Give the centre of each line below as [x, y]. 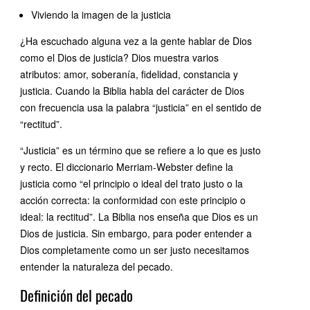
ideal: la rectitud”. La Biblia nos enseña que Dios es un [139, 217]
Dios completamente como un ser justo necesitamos [135, 250]
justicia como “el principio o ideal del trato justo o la [132, 184]
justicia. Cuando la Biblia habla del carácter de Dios [133, 91]
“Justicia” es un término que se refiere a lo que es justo [141, 151]
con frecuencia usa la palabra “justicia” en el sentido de [141, 108]
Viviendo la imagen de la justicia [101, 15]
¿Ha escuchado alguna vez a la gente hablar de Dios [136, 41]
